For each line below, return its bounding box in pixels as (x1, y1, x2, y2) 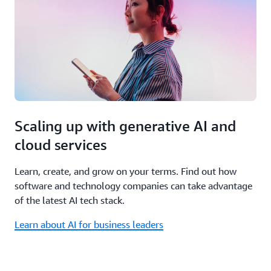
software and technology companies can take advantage (15, 180, 252, 192)
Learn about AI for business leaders (15, 218, 163, 230)
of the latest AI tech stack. (15, 194, 125, 206)
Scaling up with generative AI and (15, 117, 236, 134)
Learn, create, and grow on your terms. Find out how (15, 165, 237, 177)
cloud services (15, 136, 106, 153)
